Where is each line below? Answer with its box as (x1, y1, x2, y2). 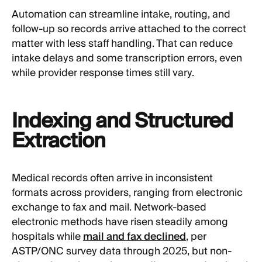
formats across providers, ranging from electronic (12, 184, 243, 202)
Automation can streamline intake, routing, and (12, 6, 230, 24)
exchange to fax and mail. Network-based (12, 198, 206, 216)
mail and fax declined (83, 227, 186, 246)
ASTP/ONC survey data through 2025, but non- (12, 242, 232, 260)
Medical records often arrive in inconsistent (12, 169, 213, 187)
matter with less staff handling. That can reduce (12, 35, 233, 53)
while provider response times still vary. (12, 64, 194, 82)
